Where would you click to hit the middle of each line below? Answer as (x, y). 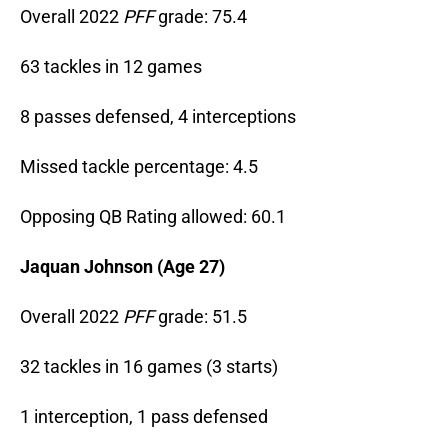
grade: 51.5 (202, 317)
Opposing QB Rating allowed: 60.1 (153, 217)
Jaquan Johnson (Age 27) (122, 267)
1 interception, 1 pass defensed (144, 417)
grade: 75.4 (200, 17)
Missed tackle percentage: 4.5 (139, 167)
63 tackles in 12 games (111, 67)
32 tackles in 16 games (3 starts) (149, 367)
